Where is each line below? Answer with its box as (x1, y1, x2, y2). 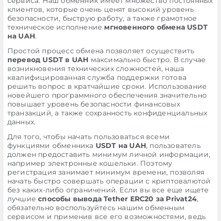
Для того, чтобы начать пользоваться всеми (7, 132, 170, 141)
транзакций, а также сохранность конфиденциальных (7, 109, 208, 117)
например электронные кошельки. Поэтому (7, 159, 173, 168)
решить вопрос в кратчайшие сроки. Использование (7, 82, 207, 91)
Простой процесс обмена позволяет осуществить (7, 46, 195, 55)
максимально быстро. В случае (88, 55, 206, 64)
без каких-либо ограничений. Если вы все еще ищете (7, 185, 209, 194)
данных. (7, 117, 36, 126)
